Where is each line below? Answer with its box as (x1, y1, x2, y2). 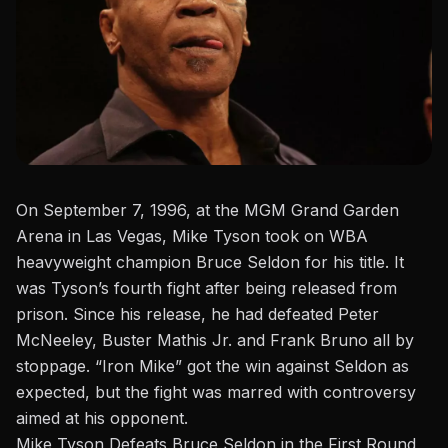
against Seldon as (271, 356, 409, 377)
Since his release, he (73, 304, 235, 325)
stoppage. (16, 356, 90, 377)
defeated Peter (268, 304, 379, 325)
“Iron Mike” (95, 356, 187, 377)
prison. (16, 304, 73, 325)
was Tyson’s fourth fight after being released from (16, 278, 397, 299)
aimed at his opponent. (16, 408, 188, 429)
